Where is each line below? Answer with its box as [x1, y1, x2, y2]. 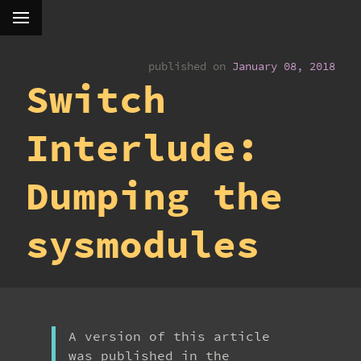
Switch [26, 75, 166, 123]
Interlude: [26, 123, 259, 172]
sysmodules [26, 220, 259, 268]
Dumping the [26, 172, 283, 220]
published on [148, 59, 226, 73]
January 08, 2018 [232, 59, 335, 73]
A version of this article [68, 328, 270, 344]
